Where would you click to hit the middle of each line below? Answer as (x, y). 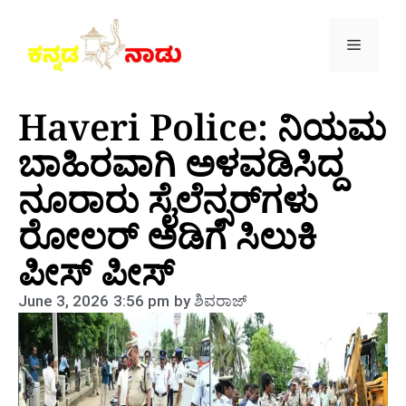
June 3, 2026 (63, 301)
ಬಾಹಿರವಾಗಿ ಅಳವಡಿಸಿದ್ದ (181, 163)
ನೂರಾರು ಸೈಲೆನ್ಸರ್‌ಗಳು (168, 199)
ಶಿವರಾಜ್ (219, 301)
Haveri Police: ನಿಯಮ (202, 126)
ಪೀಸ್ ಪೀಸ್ (96, 271)
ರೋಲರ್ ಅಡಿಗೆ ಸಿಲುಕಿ (168, 235)
